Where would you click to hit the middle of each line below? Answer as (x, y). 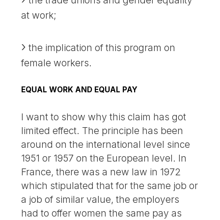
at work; (39, 15)
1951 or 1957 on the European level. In (104, 158)
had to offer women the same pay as (102, 213)
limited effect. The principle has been (102, 130)
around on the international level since (106, 144)
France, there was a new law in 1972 (101, 172)
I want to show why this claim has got (104, 117)
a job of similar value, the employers (100, 199)
